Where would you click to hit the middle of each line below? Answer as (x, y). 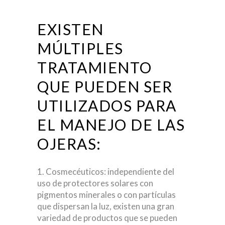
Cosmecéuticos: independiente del (110, 172)
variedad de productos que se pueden (107, 218)
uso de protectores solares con (95, 183)
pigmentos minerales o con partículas (106, 195)
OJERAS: (69, 144)
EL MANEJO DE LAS (111, 125)
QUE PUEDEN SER (105, 87)
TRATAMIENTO (95, 68)
